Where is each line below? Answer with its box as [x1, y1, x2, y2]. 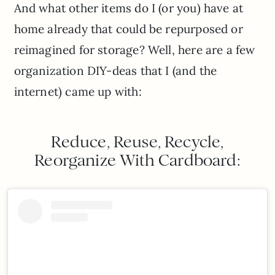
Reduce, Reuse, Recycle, [51, 131, 224, 152]
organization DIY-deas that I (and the [14, 63, 217, 78]
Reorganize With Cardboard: [34, 150, 241, 170]
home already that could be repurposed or [14, 21, 243, 36]
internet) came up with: [14, 83, 142, 99]
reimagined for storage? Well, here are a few [14, 42, 255, 57]
